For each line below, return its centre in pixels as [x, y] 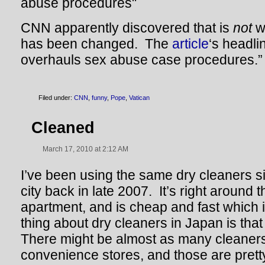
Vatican [139, 98]
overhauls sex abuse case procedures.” [142, 60]
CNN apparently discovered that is [127, 28]
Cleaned [63, 127]
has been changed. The [96, 44]
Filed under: [56, 98]
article [190, 44]
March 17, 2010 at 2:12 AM [85, 149]
